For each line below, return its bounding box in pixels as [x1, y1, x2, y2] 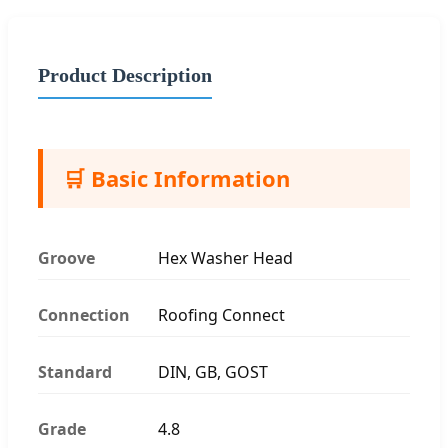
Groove [38, 246, 95, 269]
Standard [38, 360, 112, 383]
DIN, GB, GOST [158, 360, 268, 383]
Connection [38, 303, 130, 326]
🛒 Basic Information [63, 162, 290, 193]
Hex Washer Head [158, 246, 293, 269]
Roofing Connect [158, 303, 285, 326]
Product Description [38, 63, 212, 86]
